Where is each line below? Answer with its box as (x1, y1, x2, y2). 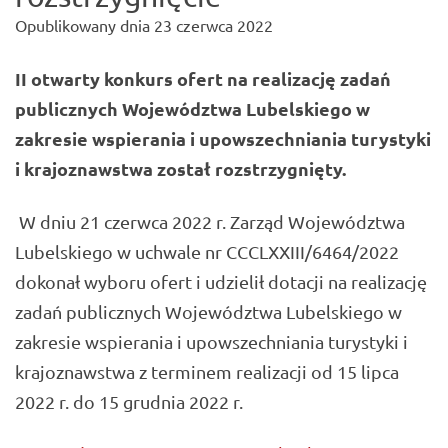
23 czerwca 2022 (154, 15, 273, 36)
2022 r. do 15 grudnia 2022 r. (15, 390, 243, 412)
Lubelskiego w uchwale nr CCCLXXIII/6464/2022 (15, 240, 399, 262)
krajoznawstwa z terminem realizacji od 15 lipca (15, 360, 399, 382)
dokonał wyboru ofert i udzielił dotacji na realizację (15, 270, 427, 292)
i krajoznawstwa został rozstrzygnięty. (15, 157, 350, 181)
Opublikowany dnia (15, 15, 154, 36)
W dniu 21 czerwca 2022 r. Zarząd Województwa (19, 210, 405, 232)
